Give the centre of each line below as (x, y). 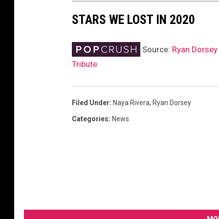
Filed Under (91, 103)
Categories (90, 119)
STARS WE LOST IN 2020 (133, 20)
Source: (156, 50)
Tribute (85, 64)
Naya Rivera (131, 103)
